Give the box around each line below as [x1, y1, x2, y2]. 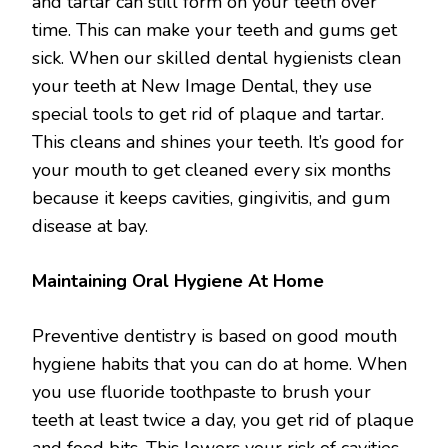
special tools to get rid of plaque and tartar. [32, 101, 384, 126]
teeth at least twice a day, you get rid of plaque [32, 407, 414, 432]
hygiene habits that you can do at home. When [32, 351, 407, 376]
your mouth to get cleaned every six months [32, 157, 391, 182]
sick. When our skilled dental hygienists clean [32, 45, 401, 70]
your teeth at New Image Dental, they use [32, 73, 372, 98]
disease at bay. [32, 213, 148, 238]
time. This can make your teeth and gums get [32, 17, 397, 42]
